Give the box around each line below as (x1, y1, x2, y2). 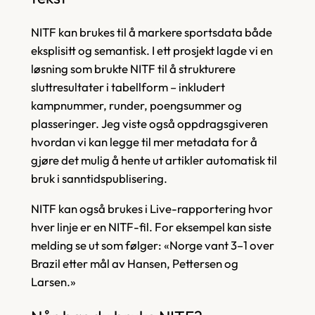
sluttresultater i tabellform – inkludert (30, 79, 225, 94)
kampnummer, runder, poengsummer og (30, 97, 242, 112)
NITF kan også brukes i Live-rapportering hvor (30, 200, 273, 216)
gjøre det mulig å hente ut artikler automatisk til (30, 152, 277, 167)
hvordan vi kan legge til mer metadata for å (30, 134, 257, 149)
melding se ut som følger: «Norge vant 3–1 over (30, 237, 274, 252)
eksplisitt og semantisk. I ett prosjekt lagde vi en (30, 42, 273, 58)
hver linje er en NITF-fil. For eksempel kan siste (30, 219, 271, 234)
